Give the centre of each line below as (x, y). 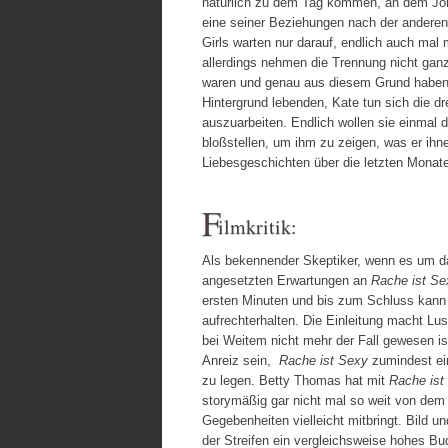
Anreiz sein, (240, 360)
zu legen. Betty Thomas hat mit (295, 380)
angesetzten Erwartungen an (286, 280)
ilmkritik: (257, 226)
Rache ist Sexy (323, 360)
